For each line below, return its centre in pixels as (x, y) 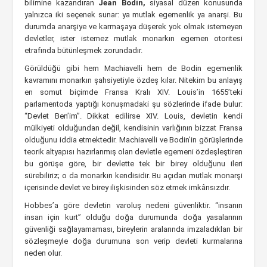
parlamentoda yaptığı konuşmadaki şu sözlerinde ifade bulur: (133, 104)
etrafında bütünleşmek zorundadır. (83, 50)
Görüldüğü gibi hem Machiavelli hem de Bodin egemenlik (133, 68)
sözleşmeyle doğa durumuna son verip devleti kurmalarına (133, 241)
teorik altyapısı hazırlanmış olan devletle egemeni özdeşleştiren (133, 152)
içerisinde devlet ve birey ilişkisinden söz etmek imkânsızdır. (127, 187)
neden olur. (43, 253)
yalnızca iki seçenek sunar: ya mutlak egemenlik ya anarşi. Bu (133, 15)
